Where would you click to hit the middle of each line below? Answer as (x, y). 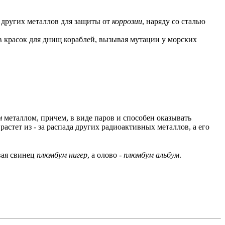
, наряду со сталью (174, 21)
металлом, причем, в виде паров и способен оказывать (97, 118)
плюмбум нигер (62, 155)
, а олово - (105, 155)
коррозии (127, 21)
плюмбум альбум (151, 155)
